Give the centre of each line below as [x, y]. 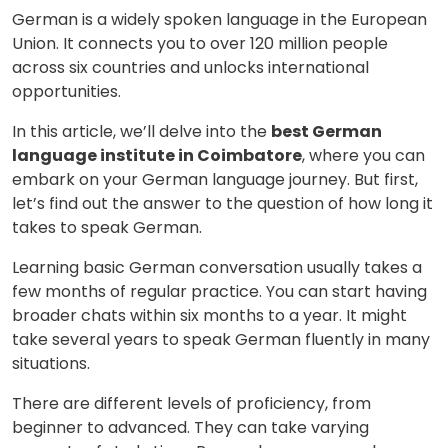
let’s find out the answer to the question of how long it [222, 204]
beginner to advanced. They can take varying [190, 428]
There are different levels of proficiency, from [191, 404]
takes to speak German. [109, 228]
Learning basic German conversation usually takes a [217, 268]
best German [326, 132]
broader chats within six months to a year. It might [209, 316]
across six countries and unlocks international [190, 68]
